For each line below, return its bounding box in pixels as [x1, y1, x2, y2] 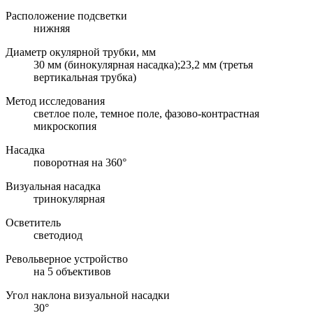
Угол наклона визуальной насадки [6, 289, 170, 301]
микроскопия [34, 119, 96, 132]
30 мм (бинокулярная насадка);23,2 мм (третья [34, 58, 253, 71]
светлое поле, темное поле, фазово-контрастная [34, 107, 259, 119]
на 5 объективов [34, 265, 111, 277]
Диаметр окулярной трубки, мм [6, 45, 156, 58]
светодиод [34, 228, 82, 241]
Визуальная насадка [6, 180, 101, 192]
